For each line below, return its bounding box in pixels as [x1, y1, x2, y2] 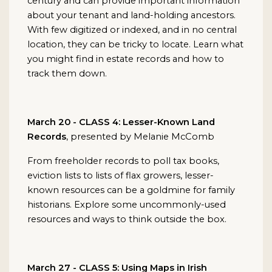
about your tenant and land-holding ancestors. [27, 10, 236, 21]
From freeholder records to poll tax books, [27, 155, 219, 167]
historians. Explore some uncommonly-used [27, 199, 226, 211]
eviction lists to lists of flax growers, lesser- [27, 170, 214, 182]
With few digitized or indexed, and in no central [27, 24, 237, 36]
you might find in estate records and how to [27, 53, 224, 65]
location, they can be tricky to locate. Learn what [27, 39, 243, 50]
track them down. [27, 68, 107, 80]
